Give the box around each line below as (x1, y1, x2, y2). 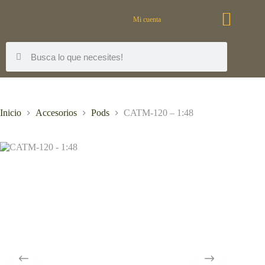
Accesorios (35, 108, 77, 118)
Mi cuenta (133, 15, 161, 24)
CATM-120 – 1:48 (124, 108, 193, 118)
